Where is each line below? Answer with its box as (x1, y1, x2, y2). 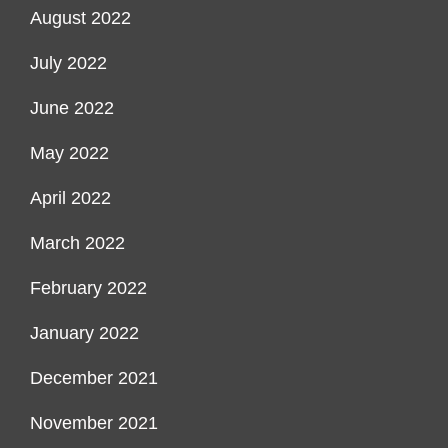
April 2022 (30, 188, 111, 209)
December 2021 (30, 368, 158, 389)
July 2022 (30, 53, 107, 74)
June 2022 (30, 98, 114, 119)
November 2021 (30, 413, 158, 434)
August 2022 (30, 8, 131, 29)
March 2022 (30, 233, 125, 254)
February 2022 (30, 278, 147, 299)
